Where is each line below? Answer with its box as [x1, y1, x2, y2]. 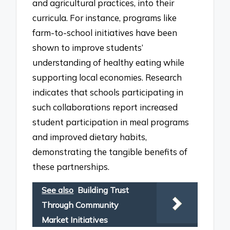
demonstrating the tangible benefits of [32, 146, 188, 157]
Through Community [42, 199, 119, 210]
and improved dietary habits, [32, 131, 147, 142]
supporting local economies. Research [32, 71, 182, 83]
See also [42, 184, 74, 195]
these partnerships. [32, 161, 110, 172]
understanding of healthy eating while [32, 56, 185, 68]
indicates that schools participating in [32, 86, 184, 98]
